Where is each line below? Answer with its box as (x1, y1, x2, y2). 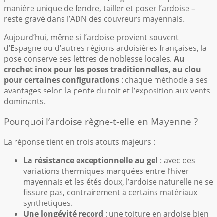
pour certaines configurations (4, 74, 119, 85)
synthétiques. (23, 197, 73, 208)
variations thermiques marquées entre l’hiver (23, 165, 189, 176)
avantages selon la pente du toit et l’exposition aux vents (4, 85, 210, 96)
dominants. (4, 95, 46, 107)
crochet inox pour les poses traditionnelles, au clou (4, 63, 201, 75)
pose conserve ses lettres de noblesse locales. (4, 53, 174, 64)
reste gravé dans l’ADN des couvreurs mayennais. (4, 13, 185, 24)
